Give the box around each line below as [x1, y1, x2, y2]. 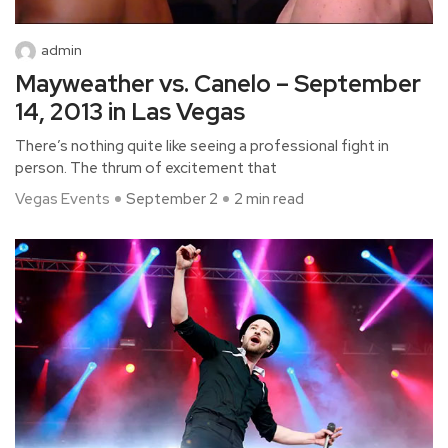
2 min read [234, 188, 304, 209]
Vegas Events [15, 188, 110, 209]
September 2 [126, 188, 218, 209]
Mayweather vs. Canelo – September [15, 67, 421, 99]
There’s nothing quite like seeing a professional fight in [15, 135, 389, 156]
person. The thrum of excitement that [15, 157, 277, 178]
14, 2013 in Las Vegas [15, 95, 245, 127]
